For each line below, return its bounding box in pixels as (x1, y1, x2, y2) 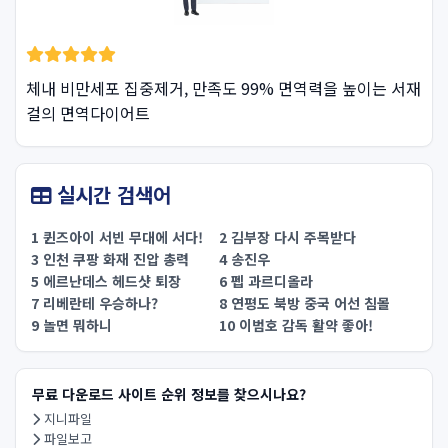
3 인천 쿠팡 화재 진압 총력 (31, 249, 189, 269)
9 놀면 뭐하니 (31, 315, 112, 335)
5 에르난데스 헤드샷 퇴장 (31, 271, 181, 291)
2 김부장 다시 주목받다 (219, 227, 356, 247)
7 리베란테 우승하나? (31, 293, 158, 313)
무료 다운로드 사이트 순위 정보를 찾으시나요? (32, 384, 306, 404)
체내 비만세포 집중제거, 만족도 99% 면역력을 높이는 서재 (26, 76, 421, 100)
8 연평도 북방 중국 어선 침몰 (219, 293, 390, 313)
